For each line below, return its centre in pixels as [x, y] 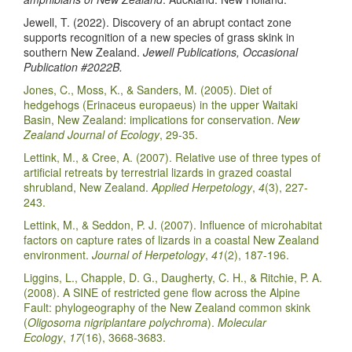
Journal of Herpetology [148, 255]
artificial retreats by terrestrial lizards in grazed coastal [158, 172]
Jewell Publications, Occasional [220, 52]
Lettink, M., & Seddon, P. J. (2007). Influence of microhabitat [173, 225]
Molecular [242, 323]
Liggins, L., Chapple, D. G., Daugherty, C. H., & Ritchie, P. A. [173, 278]
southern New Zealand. [83, 52]
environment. [58, 255]
